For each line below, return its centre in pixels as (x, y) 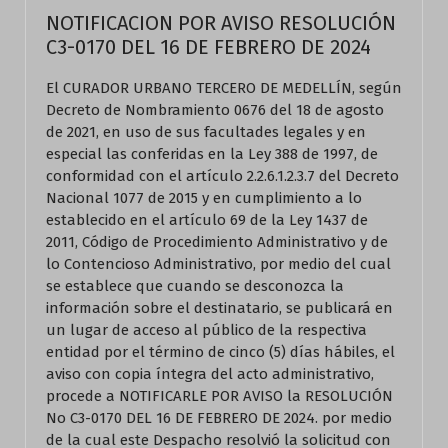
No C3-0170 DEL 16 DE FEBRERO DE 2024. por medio (219, 418)
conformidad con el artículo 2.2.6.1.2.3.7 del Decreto (222, 176)
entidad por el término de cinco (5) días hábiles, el (220, 352)
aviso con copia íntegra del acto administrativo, (210, 374)
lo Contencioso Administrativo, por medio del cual (218, 264)
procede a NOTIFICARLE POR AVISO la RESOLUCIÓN (219, 396)
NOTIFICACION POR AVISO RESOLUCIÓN (221, 23)
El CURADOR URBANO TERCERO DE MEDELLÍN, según (224, 88)
